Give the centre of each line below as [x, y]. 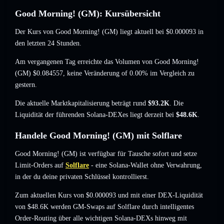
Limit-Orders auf [39, 165]
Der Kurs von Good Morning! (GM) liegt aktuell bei [90, 32]
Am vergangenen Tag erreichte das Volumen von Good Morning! [107, 62]
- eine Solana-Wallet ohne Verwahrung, [145, 165]
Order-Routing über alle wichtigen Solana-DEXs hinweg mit [101, 218]
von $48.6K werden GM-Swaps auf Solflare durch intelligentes [104, 207]
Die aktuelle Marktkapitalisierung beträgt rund [81, 103]
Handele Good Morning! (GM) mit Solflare [98, 136]
